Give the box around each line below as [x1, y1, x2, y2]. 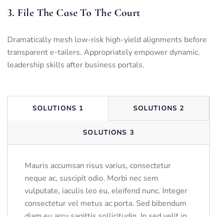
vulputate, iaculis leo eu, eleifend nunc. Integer [25, 186, 187, 197]
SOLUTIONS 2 [133, 104, 185, 113]
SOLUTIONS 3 [83, 128, 134, 138]
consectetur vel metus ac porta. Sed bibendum [25, 198, 186, 209]
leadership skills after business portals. [7, 60, 144, 71]
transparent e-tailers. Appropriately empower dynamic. [7, 47, 200, 58]
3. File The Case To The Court [7, 6, 140, 19]
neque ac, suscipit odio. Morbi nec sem [25, 173, 158, 184]
